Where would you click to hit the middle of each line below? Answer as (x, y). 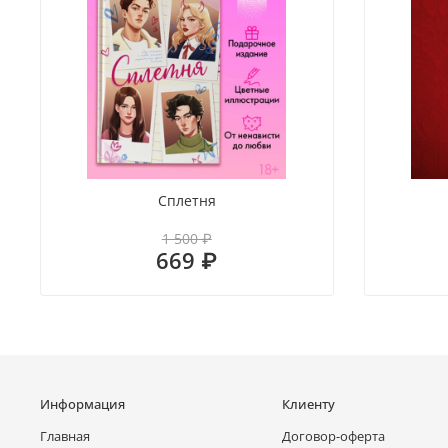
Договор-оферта (333, 436)
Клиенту (308, 404)
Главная (65, 436)
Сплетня (186, 200)
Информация (82, 404)
